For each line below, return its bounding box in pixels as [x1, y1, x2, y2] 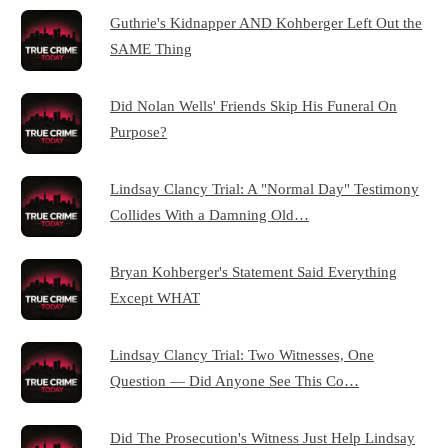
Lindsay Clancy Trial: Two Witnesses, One [110, 346, 375, 364]
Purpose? [110, 123, 168, 141]
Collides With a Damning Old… [110, 206, 310, 224]
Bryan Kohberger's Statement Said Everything [110, 263, 398, 281]
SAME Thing [110, 40, 193, 58]
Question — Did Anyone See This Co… [110, 372, 360, 390]
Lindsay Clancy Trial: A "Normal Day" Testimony [110, 180, 420, 198]
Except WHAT [110, 289, 201, 307]
